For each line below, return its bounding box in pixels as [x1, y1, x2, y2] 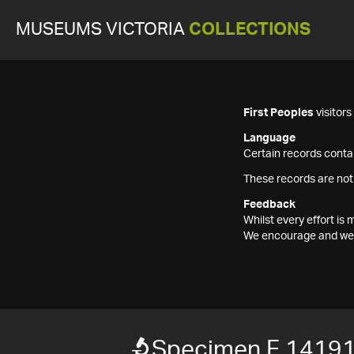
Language [243, 133, 296, 144]
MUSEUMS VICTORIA [16, 21, 189, 38]
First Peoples [243, 107, 314, 119]
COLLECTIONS [189, 21, 311, 38]
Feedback [243, 199, 296, 210]
